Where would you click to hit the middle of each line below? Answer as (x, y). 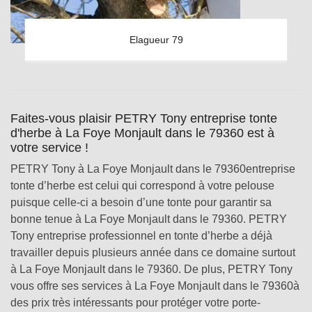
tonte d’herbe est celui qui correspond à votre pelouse (142, 186)
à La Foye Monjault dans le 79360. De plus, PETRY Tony (151, 269)
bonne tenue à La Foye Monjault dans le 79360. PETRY (149, 219)
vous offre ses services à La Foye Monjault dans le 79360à (155, 286)
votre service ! (49, 148)
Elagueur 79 (156, 40)
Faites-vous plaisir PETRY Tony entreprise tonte (144, 118)
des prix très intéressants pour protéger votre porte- (135, 303)
